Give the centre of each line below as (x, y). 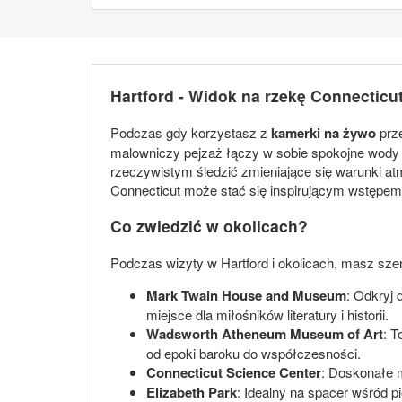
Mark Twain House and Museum (246, 295)
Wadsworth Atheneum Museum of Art (265, 333)
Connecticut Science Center (234, 372)
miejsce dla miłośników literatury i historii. (267, 314)
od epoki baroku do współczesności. (253, 353)
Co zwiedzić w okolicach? (209, 226)
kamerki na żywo (323, 132)
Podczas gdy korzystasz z (191, 132)
